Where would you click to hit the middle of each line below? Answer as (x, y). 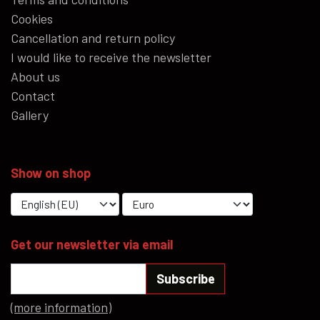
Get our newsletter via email (92, 244)
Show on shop (51, 173)
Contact (33, 96)
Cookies (32, 19)
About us (35, 76)
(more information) (61, 307)
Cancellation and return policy (93, 38)
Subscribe (185, 278)
